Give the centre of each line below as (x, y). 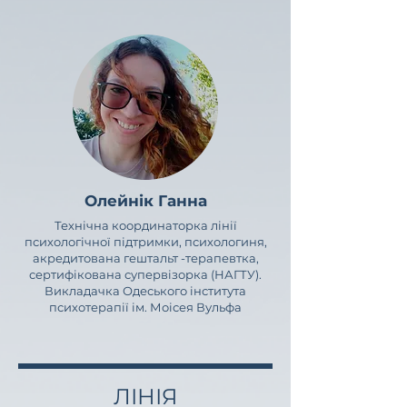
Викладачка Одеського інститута (145, 291)
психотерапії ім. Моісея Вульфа (145, 307)
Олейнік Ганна (145, 201)
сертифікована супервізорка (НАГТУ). (145, 274)
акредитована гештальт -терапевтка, (145, 258)
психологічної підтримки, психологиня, (145, 242)
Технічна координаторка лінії (145, 225)
